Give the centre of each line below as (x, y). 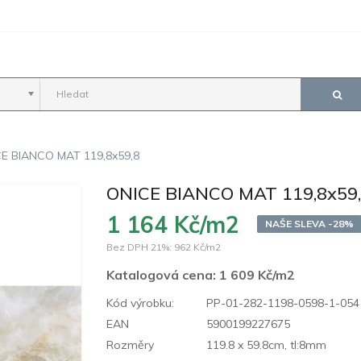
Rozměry (131, 344)
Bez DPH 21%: (139, 247)
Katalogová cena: (163, 274)
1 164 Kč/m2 (173, 224)
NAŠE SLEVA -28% (310, 223)
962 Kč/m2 (198, 247)
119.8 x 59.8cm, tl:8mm (265, 344)
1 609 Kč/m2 (257, 274)
